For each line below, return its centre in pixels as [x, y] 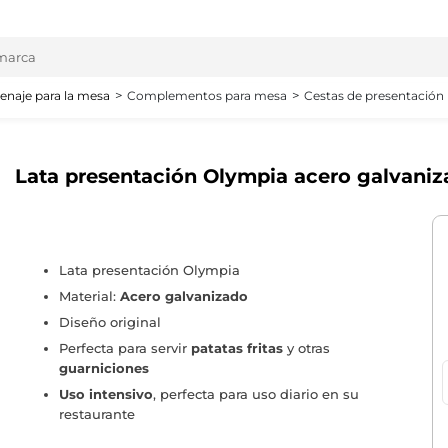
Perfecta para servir [124, 348]
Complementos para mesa [207, 96]
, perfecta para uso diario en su [255, 394]
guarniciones [103, 368]
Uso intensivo [105, 394]
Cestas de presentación [374, 96]
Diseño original [109, 322]
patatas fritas [236, 348]
